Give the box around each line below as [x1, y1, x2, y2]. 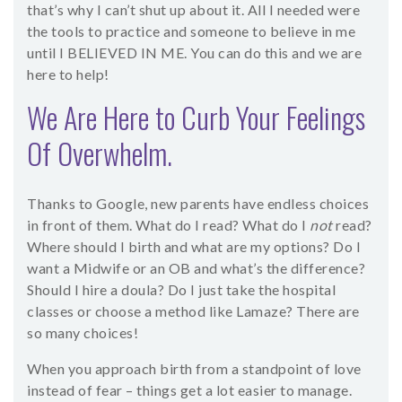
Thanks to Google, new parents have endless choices [27, 195, 369, 213]
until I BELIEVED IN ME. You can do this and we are [27, 44, 362, 62]
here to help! [27, 66, 109, 83]
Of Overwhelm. [27, 132, 172, 175]
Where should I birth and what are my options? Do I [27, 238, 361, 256]
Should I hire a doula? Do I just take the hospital [27, 281, 336, 299]
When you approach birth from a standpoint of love [27, 360, 362, 378]
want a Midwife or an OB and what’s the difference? [27, 259, 365, 277]
